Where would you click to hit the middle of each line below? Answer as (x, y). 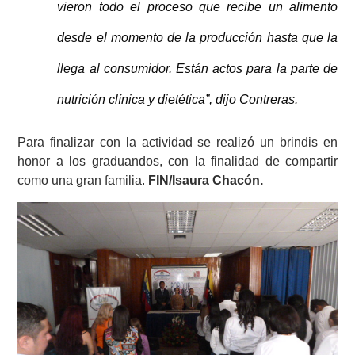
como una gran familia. (83, 180)
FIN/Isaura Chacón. (206, 180)
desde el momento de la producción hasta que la (197, 38)
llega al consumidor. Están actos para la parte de (197, 69)
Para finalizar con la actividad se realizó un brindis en (177, 142)
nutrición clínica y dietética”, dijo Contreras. (178, 100)
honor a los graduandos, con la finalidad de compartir (177, 161)
